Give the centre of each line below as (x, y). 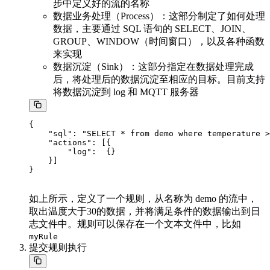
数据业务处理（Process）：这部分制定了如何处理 (159, 16)
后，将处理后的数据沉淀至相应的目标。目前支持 (159, 79)
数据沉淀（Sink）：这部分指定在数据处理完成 (153, 66)
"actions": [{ (70, 143)
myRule (43, 237)
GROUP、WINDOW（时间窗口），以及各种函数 (159, 41)
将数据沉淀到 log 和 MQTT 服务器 (126, 92)
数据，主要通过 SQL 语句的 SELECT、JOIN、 (152, 28)
